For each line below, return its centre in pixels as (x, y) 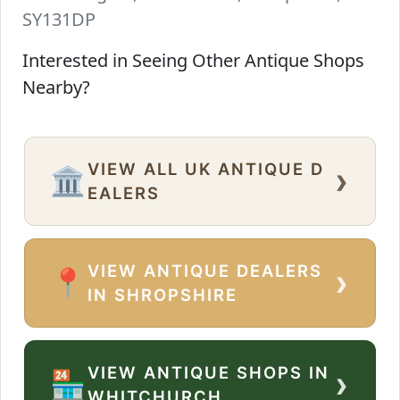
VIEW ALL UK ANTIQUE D (206, 169)
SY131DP (59, 20)
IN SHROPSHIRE (163, 295)
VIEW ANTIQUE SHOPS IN (209, 373)
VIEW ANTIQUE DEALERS (205, 271)
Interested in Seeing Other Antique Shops (193, 61)
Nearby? (56, 87)
